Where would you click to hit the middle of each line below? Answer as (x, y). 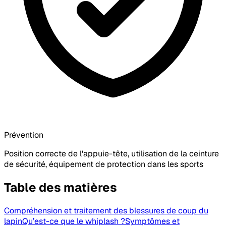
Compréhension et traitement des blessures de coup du (106, 210)
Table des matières (61, 187)
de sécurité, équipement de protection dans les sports (104, 164)
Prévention (24, 135)
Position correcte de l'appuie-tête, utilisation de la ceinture (111, 154)
